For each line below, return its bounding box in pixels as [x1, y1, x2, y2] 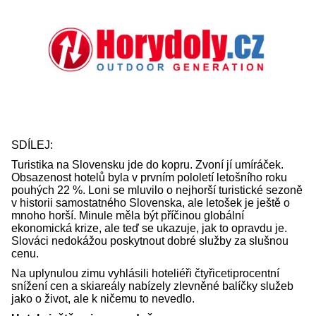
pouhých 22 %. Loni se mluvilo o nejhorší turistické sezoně [11, 183, 303, 196]
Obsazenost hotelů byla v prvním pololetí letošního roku [11, 171, 287, 183]
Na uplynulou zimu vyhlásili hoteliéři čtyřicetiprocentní [11, 267, 279, 279]
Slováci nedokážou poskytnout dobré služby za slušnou [11, 234, 288, 247]
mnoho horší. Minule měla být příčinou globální [11, 209, 244, 221]
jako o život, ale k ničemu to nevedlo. [11, 292, 195, 305]
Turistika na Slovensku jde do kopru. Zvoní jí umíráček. [11, 158, 284, 171]
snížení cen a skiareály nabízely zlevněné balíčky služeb [11, 279, 293, 292]
